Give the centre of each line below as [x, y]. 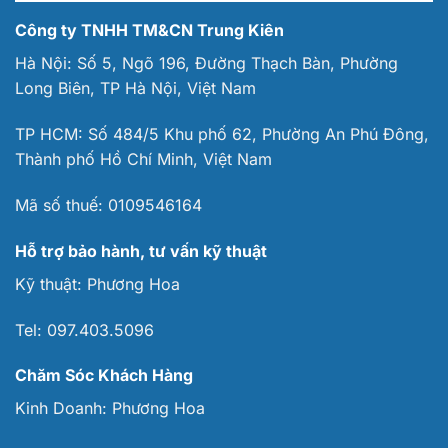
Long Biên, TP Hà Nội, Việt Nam [135, 88]
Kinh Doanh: [63, 408]
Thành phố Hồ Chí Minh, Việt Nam [143, 159]
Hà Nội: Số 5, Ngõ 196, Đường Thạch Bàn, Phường [206, 63]
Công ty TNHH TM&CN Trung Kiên [149, 30]
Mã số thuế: [61, 204]
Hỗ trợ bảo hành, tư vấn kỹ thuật [141, 250]
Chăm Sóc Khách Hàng [104, 375]
